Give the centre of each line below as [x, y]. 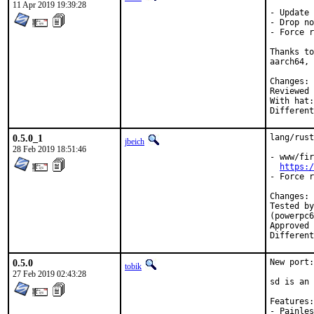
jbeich [135, 142]
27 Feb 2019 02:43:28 [49, 274]
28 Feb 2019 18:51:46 [49, 149]
